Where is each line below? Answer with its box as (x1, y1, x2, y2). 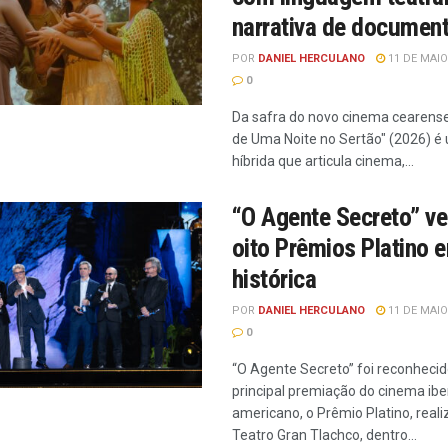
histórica (232, 264, 317, 294)
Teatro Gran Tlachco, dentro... (232, 427, 417, 443)
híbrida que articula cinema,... (232, 153, 414, 169)
